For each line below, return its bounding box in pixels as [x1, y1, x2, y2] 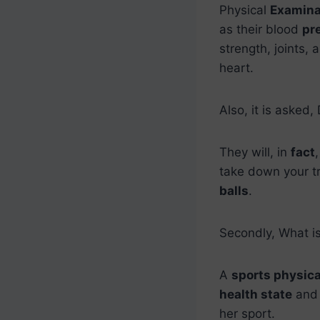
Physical [219, 2, 270, 17]
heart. [219, 60, 254, 75]
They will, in [219, 144, 291, 159]
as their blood [219, 21, 302, 36]
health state [219, 286, 292, 301]
